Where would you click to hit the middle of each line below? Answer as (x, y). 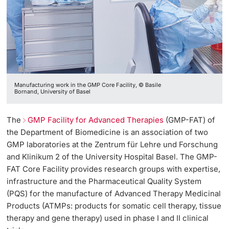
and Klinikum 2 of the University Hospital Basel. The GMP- (112, 156)
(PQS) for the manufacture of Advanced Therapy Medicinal (114, 193)
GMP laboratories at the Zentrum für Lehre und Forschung (112, 144)
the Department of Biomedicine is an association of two (108, 132)
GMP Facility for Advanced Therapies (96, 120)
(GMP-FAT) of (190, 120)
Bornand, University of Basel (53, 92)
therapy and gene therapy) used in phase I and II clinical (108, 218)
